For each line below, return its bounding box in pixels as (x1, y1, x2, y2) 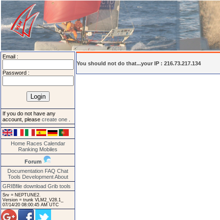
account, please (2, 116, 42, 123)
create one (42, 116, 69, 123)
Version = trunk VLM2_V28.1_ (2, 197, 63, 202)
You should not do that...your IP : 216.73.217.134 (77, 60, 201, 66)
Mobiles (39, 146, 57, 152)
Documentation (7, 167, 43, 174)
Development (22, 173, 54, 180)
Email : (2, 54, 18, 59)
